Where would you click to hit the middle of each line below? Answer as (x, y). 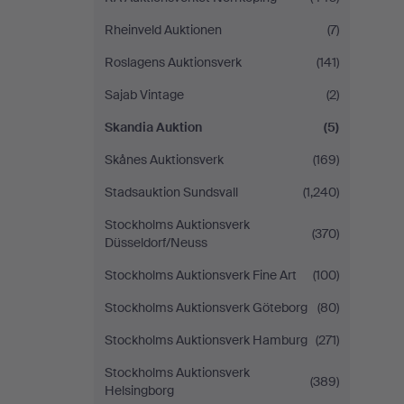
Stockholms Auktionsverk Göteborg (206, 308)
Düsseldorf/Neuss (156, 243)
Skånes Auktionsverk (164, 160)
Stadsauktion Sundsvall (171, 192)
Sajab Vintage (144, 95)
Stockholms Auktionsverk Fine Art (201, 275)
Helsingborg (139, 390)
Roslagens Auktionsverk (173, 62)
